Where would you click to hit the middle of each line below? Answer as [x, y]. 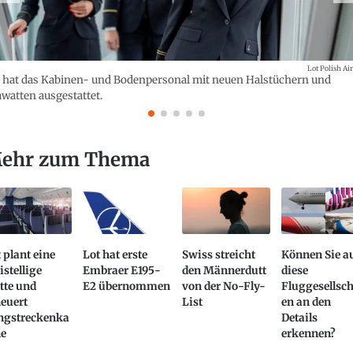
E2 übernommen [126, 287]
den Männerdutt [225, 271]
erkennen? [309, 334]
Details [300, 318]
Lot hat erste [115, 255]
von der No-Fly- [224, 287]
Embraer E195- [121, 271]
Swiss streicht [219, 255]
